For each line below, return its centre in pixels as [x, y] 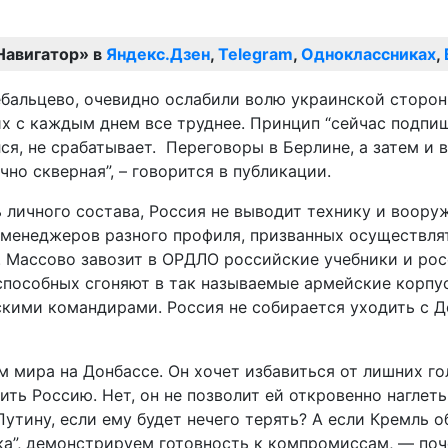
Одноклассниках [368, 53]
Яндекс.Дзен [158, 53]
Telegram [255, 53]
